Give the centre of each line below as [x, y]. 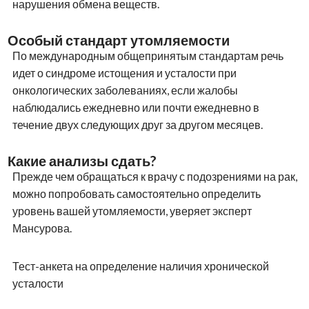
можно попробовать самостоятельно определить [136, 193]
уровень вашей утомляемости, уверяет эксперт [132, 210]
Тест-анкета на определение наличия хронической [140, 266]
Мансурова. [42, 228]
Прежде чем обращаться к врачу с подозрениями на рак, [154, 176]
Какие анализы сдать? [82, 160]
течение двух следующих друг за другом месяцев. [137, 124]
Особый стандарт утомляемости [118, 40]
